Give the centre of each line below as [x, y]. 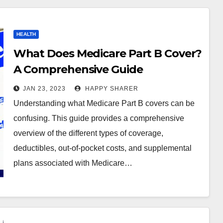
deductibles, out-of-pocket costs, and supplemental [102, 148]
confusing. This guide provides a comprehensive [99, 118]
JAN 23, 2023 [44, 89]
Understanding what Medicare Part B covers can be [104, 103]
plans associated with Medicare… [73, 163]
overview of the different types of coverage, [88, 133]
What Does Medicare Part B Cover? [107, 54]
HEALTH [26, 34]
